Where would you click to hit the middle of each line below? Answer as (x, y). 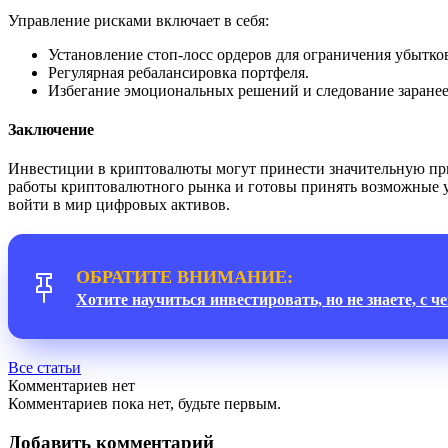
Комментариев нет (71, 386)
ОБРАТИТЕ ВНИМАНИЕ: (184, 277)
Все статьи (44, 368)
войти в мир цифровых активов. (119, 205)
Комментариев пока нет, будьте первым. (144, 404)
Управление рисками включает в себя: (138, 20)
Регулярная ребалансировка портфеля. (178, 72)
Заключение (51, 129)
